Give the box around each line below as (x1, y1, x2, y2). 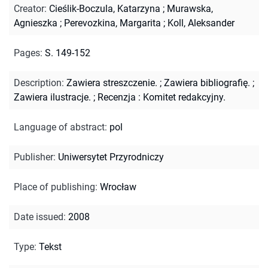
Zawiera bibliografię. (164, 77, 250, 89)
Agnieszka (14, 17, 57, 29)
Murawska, (167, 2, 213, 14)
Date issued (14, 211, 63, 223)
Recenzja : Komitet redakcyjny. (98, 91, 226, 103)
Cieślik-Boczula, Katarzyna (49, 2, 160, 14)
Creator (14, 2, 44, 14)
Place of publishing (14, 181, 95, 193)
